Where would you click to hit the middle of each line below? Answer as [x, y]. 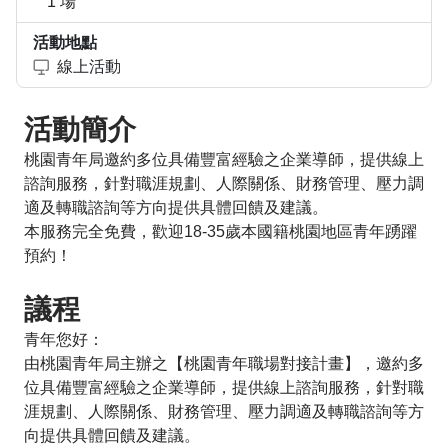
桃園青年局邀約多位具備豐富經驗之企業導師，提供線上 [224, 159]
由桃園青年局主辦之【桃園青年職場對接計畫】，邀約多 [224, 363]
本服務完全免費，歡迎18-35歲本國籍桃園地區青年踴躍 [220, 231]
